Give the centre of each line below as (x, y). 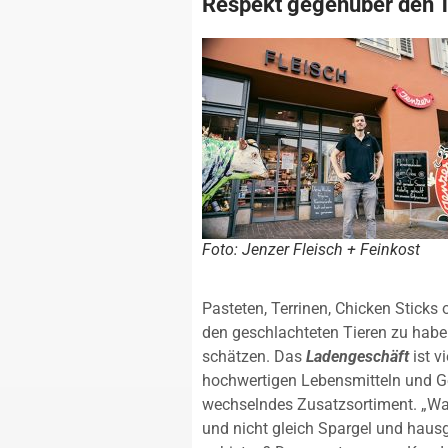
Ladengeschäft (357, 357)
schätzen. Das (254, 357)
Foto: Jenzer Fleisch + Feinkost (311, 250)
